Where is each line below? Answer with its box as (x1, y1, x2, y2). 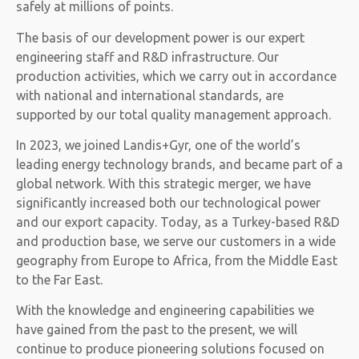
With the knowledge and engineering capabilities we (16, 303, 314, 318)
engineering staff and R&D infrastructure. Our (16, 49, 279, 64)
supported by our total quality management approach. (16, 107, 331, 122)
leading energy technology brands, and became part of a (16, 156, 343, 171)
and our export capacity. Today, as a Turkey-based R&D (16, 214, 340, 229)
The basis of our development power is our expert (16, 30, 305, 45)
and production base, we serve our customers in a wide (16, 233, 336, 248)
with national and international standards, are (16, 87, 284, 103)
